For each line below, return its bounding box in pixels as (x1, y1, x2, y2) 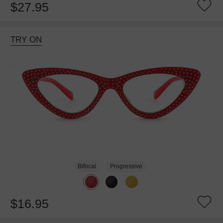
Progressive (110, 162, 142, 170)
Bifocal (78, 162, 97, 170)
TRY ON (10, 34, 42, 44)
